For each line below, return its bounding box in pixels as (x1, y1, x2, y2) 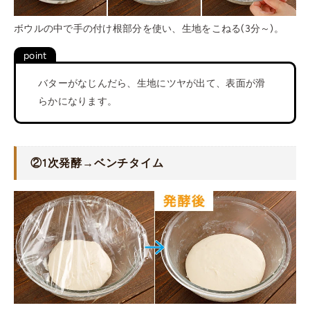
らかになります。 (38, 95, 118, 108)
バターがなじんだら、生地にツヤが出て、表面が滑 (38, 77, 266, 90)
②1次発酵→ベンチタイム (30, 156, 164, 170)
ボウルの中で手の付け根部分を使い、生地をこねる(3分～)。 (14, 23, 284, 35)
